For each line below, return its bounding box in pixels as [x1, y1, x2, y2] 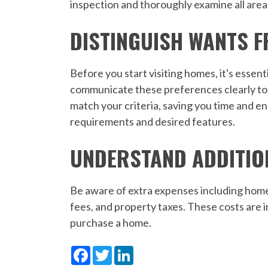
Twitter [112, 244, 148, 257]
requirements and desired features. [70, 115, 236, 128]
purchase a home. [70, 216, 152, 229]
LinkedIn [133, 244, 175, 257]
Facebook [90, 244, 138, 257]
